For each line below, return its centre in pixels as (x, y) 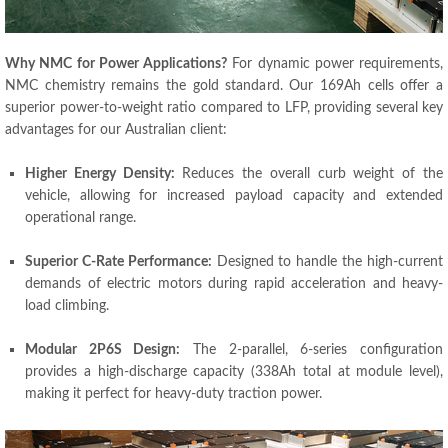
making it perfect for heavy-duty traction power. (173, 394)
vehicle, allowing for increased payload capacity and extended (234, 196)
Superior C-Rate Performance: (118, 262)
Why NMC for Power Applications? (116, 64)
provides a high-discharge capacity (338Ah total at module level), (234, 372)
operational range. (80, 218)
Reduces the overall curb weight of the (309, 174)
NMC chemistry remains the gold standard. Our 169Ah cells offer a (224, 86)
